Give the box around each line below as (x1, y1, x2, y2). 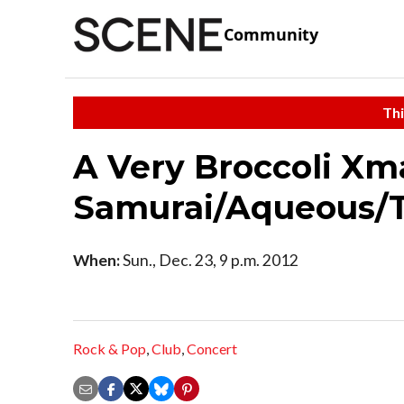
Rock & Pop (73, 340, 146, 358)
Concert (187, 340, 237, 358)
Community (224, 23, 318, 46)
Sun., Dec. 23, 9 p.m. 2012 (120, 250, 298, 270)
